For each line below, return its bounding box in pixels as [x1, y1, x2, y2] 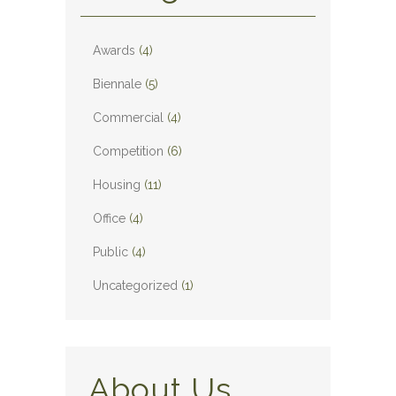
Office [93, 211, 126, 225]
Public [93, 245, 128, 259]
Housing [93, 178, 141, 192]
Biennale [93, 77, 141, 91]
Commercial [93, 110, 164, 125]
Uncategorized [93, 278, 178, 293]
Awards [93, 43, 135, 57]
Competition [93, 144, 164, 158]
